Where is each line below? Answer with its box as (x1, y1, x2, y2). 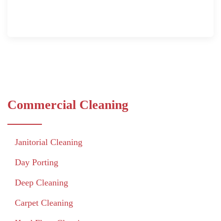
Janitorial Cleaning (15, 137, 82, 147)
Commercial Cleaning (7, 97, 128, 112)
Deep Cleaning (15, 177, 68, 187)
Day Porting (15, 157, 58, 167)
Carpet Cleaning (15, 197, 73, 208)
